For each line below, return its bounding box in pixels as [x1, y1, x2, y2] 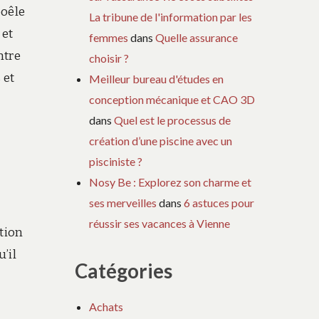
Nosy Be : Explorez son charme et [89, 174, 252, 189]
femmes [89, 30, 129, 44]
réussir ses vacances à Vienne [89, 216, 231, 230]
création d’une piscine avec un [89, 133, 233, 147]
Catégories [75, 258, 173, 283]
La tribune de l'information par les [89, 9, 253, 23]
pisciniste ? [89, 154, 143, 168]
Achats [89, 299, 124, 313]
